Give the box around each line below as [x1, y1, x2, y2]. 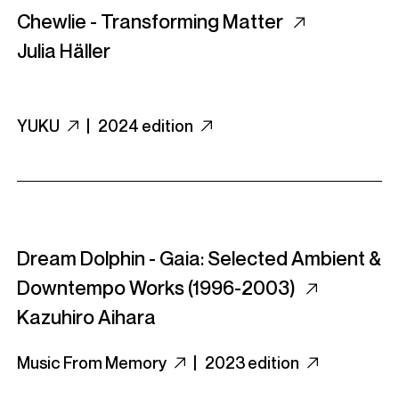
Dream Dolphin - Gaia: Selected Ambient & [17, 247, 381, 270]
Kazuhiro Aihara [17, 305, 156, 329]
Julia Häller [17, 39, 110, 62]
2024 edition [98, 116, 196, 135]
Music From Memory [17, 353, 169, 372]
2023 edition [205, 353, 302, 372]
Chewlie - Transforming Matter [17, 10, 287, 33]
